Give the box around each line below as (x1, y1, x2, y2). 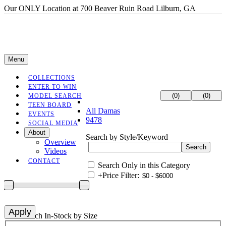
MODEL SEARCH (28, 92, 82, 99)
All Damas (86, 106, 120, 115)
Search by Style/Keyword (86, 133, 168, 141)
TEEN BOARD (28, 101, 72, 108)
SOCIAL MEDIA (28, 120, 78, 127)
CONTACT (28, 157, 60, 164)
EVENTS (28, 110, 54, 118)
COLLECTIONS (28, 74, 75, 81)
